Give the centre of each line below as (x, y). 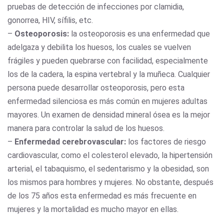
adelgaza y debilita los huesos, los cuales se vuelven (99, 47)
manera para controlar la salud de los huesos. (86, 128)
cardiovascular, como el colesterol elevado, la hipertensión (110, 155)
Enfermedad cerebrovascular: (70, 141)
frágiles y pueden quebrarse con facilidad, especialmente (108, 60)
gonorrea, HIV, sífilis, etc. (50, 20)
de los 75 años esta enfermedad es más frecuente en (102, 195)
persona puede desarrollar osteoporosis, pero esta (96, 87)
